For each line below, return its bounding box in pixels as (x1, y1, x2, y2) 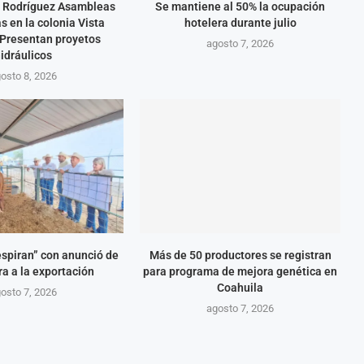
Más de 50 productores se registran (149, 248, 331, 262)
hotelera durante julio (184, 16, 297, 30)
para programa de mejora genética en (143, 264, 338, 278)
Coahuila (217, 280, 264, 294)
